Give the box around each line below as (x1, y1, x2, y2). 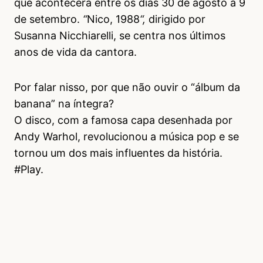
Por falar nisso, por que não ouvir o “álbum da (14, 80, 240, 93)
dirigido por (146, 12, 205, 25)
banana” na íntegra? (14, 97, 114, 110)
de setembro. (14, 12, 83, 25)
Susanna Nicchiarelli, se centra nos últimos (14, 29, 225, 42)
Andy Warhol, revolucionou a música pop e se (14, 130, 239, 143)
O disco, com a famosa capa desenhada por (14, 113, 232, 126)
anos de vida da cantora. (14, 45, 146, 58)
